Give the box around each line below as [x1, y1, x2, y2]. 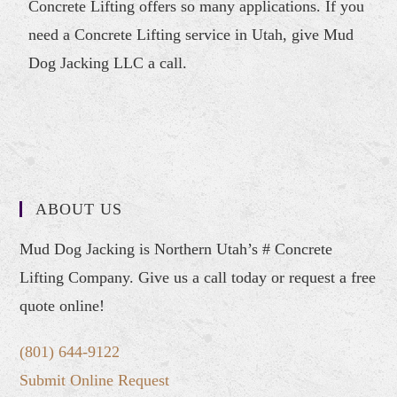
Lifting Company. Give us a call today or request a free [19, 268, 377, 286]
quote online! [19, 296, 105, 315]
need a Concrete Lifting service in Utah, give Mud [28, 25, 354, 43]
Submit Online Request [19, 370, 170, 389]
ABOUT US [35, 199, 123, 218]
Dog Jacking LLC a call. [28, 53, 188, 72]
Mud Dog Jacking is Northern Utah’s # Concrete [19, 239, 333, 258]
